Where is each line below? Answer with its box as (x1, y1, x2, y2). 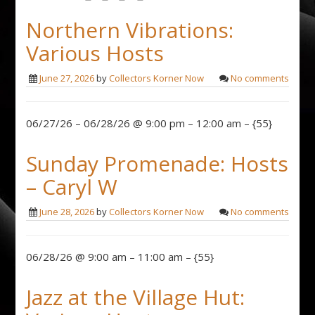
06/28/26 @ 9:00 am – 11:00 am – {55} (26, 249, 214, 264)
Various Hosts (26, 38, 165, 67)
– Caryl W (26, 172, 118, 201)
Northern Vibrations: (26, 15, 234, 44)
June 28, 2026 (39, 205, 95, 218)
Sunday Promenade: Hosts (26, 148, 289, 178)
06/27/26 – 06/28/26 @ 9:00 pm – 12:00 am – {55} (26, 115, 273, 130)
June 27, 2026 (39, 71, 95, 84)
